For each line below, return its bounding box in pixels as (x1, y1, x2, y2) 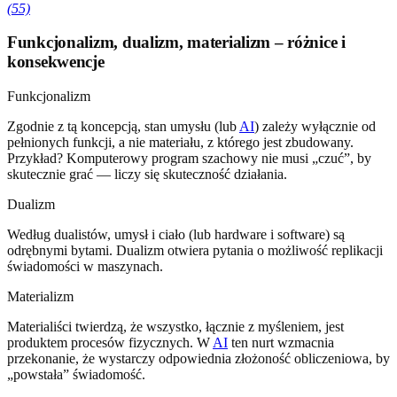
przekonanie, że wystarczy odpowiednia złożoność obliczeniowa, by (7, 351, 390, 367)
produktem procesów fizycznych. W (7, 335, 213, 351)
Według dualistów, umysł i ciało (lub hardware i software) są (7, 227, 345, 243)
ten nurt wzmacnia (228, 335, 334, 351)
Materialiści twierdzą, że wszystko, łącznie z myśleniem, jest (7, 319, 344, 335)
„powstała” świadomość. (7, 367, 145, 383)
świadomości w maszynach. (7, 259, 163, 275)
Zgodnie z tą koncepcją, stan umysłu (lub (7, 119, 239, 135)
